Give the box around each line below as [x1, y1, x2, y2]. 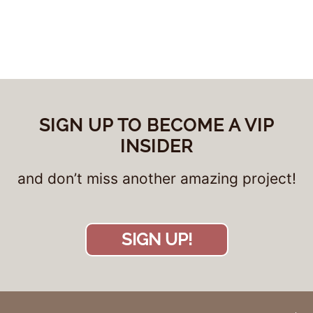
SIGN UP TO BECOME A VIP [38, 114, 275, 136]
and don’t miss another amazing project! [17, 169, 296, 187]
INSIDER [120, 135, 193, 156]
